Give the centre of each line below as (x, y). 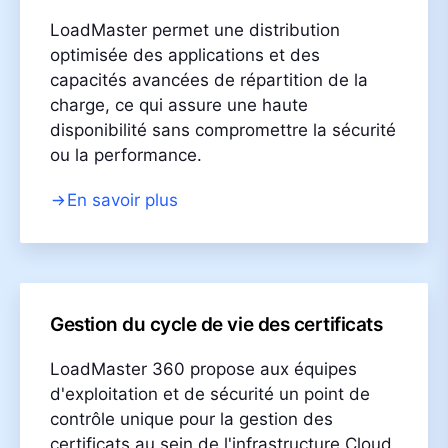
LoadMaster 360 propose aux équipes (203, 368)
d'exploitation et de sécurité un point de (210, 393)
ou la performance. (126, 154)
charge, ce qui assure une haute (179, 104)
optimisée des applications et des (185, 54)
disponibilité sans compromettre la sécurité (223, 129)
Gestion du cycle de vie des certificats (216, 324)
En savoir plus (122, 199)
